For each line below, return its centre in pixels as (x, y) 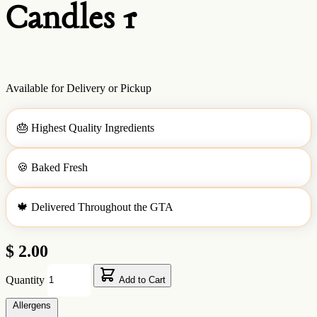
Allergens (32, 305)
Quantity (25, 279)
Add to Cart (142, 280)
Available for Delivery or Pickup (79, 88)
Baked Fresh (59, 167)
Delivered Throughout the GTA (102, 207)
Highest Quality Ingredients (93, 127)
